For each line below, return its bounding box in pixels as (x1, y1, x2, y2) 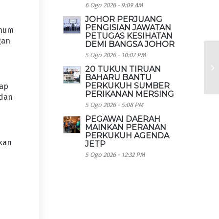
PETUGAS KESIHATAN (85, 31, 173, 41)
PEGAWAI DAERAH (85, 114, 161, 124)
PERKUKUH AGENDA (85, 131, 170, 140)
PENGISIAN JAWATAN (85, 23, 172, 32)
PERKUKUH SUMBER (85, 81, 170, 90)
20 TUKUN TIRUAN (85, 65, 161, 74)
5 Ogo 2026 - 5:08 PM (85, 101, 144, 109)
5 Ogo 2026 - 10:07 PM (85, 51, 146, 59)
